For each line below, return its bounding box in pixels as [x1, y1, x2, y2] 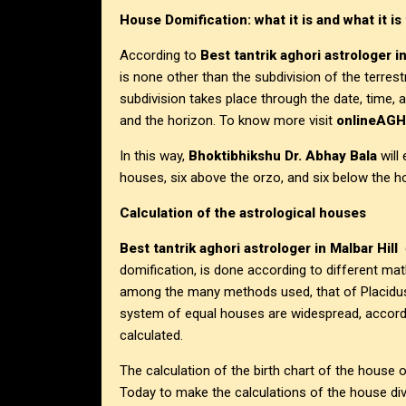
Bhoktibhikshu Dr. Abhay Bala [188, 148, 377, 165]
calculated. [120, 327, 183, 344]
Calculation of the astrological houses [120, 205, 366, 222]
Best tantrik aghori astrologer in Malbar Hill [120, 240, 398, 257]
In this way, [120, 148, 188, 165]
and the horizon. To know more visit [120, 112, 336, 130]
